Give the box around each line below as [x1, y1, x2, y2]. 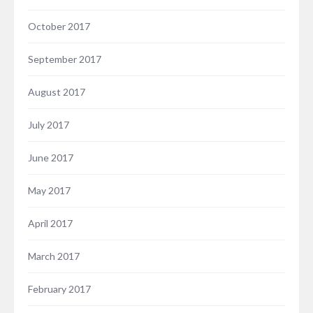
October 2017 [28, 20, 90, 33]
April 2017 [28, 217, 73, 230]
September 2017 [28, 53, 101, 66]
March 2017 [28, 250, 80, 263]
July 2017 [28, 119, 69, 131]
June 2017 [28, 152, 73, 164]
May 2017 [28, 184, 71, 197]
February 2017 [28, 283, 91, 296]
